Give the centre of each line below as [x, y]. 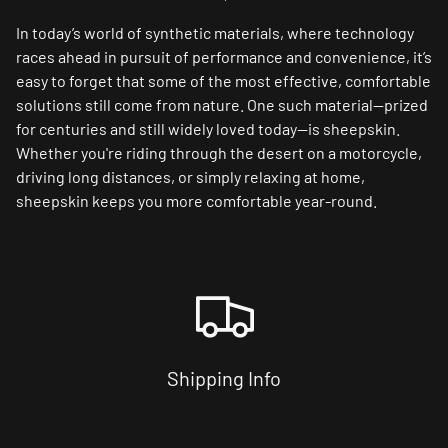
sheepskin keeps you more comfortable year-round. [198, 200]
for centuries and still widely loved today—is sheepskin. [208, 128]
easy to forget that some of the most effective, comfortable [223, 80]
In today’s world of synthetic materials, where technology [215, 32]
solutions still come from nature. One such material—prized [222, 104]
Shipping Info [224, 378]
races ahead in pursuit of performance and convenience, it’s [224, 56]
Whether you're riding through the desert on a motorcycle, [219, 152]
